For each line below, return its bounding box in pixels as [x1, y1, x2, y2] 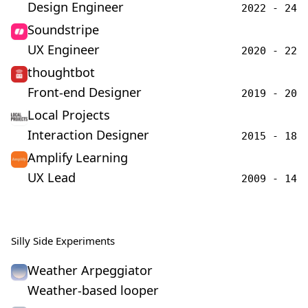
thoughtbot [27, 64, 95, 80]
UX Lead [27, 169, 76, 186]
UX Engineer [27, 41, 100, 58]
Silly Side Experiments [11, 234, 115, 247]
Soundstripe [27, 21, 99, 38]
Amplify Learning [27, 149, 128, 166]
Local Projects [27, 107, 110, 123]
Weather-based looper [27, 282, 159, 298]
